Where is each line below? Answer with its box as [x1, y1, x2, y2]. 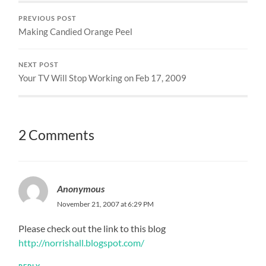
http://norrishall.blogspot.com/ [18, 236, 145, 248]
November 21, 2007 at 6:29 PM [57, 199, 154, 208]
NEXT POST [18, 61, 59, 68]
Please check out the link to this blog [18, 222, 166, 234]
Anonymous [57, 182, 105, 194]
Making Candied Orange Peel [18, 26, 133, 37]
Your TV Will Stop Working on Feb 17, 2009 [18, 72, 187, 83]
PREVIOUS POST [18, 14, 77, 22]
